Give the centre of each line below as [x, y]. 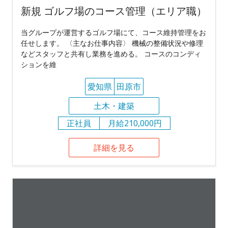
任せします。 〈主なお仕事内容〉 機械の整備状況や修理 [112, 43]
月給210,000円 [135, 123]
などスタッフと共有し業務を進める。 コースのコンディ [111, 53]
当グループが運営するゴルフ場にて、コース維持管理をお [113, 32]
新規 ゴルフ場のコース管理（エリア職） [114, 11]
